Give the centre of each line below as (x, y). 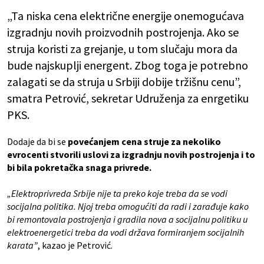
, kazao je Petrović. (75, 245)
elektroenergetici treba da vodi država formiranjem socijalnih (126, 232)
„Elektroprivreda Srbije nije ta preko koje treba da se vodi (117, 194)
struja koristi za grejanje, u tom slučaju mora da (122, 49)
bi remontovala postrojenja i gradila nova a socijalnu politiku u (127, 220)
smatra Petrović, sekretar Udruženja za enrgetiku (128, 98)
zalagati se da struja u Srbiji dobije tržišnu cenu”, (124, 82)
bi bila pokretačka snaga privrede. (79, 168)
